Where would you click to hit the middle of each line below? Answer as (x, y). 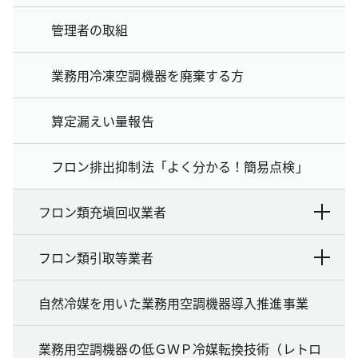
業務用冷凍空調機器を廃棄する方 (148, 75)
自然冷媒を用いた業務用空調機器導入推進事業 (173, 302)
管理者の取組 (90, 29)
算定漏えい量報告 (103, 120)
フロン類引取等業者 (96, 257)
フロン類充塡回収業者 (102, 211)
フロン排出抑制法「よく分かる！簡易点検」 (180, 166)
